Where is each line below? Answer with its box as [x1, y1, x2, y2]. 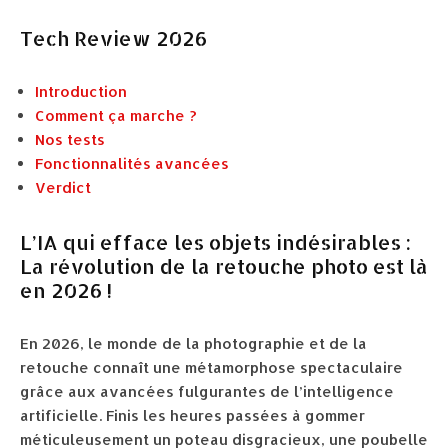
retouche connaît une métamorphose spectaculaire [20, 358, 403, 377]
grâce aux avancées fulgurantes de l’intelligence [20, 382, 394, 401]
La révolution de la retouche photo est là [20, 253, 428, 279]
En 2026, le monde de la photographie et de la [20, 334, 367, 353]
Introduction [35, 82, 127, 101]
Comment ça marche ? [35, 106, 197, 125]
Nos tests [35, 130, 105, 149]
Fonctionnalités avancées [35, 154, 229, 173]
